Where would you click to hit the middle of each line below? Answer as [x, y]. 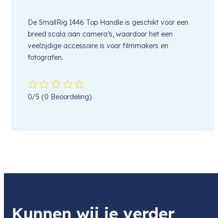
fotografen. [45, 57]
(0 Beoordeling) [66, 97]
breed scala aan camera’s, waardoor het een [100, 34]
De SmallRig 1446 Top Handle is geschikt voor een [108, 22]
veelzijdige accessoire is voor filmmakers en [98, 45]
